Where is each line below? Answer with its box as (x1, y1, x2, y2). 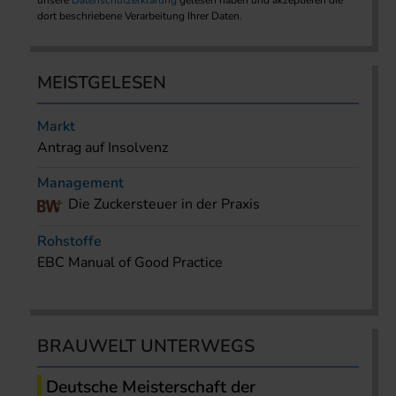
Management (37, 173, 124, 194)
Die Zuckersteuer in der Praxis (68, 194, 260, 215)
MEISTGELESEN (37, 71, 166, 95)
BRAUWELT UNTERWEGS (37, 334, 255, 359)
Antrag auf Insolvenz (37, 138, 168, 158)
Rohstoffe (37, 232, 102, 252)
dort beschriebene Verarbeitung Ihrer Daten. (37, 9, 242, 24)
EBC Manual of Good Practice (37, 253, 223, 273)
